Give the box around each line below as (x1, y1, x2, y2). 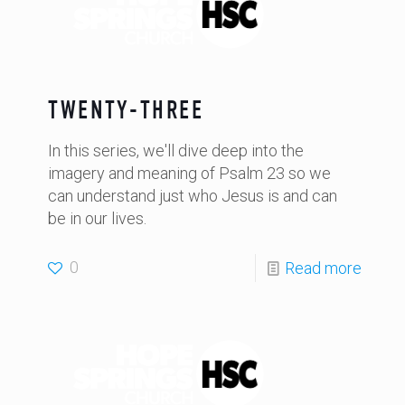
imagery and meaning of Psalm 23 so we (48, 164, 331, 183)
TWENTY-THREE (48, 96, 204, 125)
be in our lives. (48, 209, 146, 228)
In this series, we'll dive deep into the (48, 141, 304, 160)
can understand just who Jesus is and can (48, 186, 337, 205)
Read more (285, 259, 362, 278)
